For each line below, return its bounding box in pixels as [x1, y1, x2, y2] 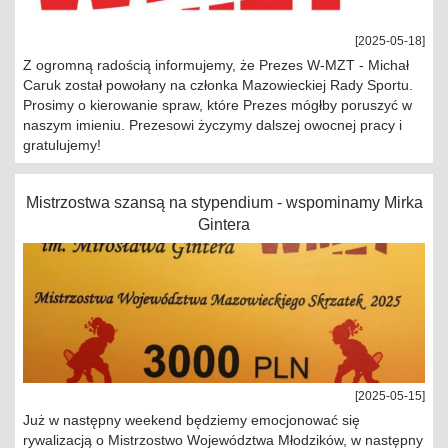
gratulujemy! [23, 137, 101, 153]
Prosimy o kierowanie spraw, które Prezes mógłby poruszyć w [23, 97, 412, 113]
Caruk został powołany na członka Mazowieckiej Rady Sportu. [23, 77, 413, 93]
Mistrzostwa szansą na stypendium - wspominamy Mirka [25, 194, 423, 211]
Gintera [198, 216, 250, 233]
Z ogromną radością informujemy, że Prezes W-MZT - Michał [23, 57, 409, 73]
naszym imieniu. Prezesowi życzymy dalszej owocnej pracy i [23, 117, 402, 133]
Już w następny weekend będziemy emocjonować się [23, 412, 360, 428]
